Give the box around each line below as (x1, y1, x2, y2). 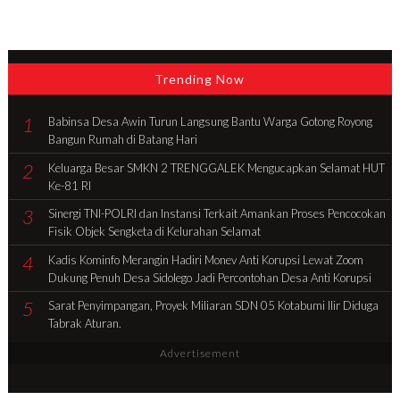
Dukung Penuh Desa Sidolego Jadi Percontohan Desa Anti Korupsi (48, 270, 372, 285)
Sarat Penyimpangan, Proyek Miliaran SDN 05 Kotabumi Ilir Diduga (48, 298, 379, 313)
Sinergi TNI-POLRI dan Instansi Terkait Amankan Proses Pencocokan (48, 206, 387, 221)
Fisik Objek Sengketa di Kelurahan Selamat (48, 224, 262, 239)
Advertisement (159, 346, 240, 361)
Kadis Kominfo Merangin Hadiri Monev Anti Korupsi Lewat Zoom (48, 252, 364, 267)
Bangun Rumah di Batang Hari (48, 132, 198, 147)
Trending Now (154, 71, 246, 87)
